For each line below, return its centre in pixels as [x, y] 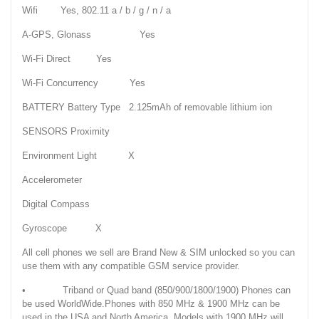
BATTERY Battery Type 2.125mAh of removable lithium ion [147, 108]
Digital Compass [77, 204]
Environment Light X [78, 156]
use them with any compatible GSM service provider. [131, 266]
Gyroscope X [62, 229]
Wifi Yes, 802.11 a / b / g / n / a [96, 11]
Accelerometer [52, 180]
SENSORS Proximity [77, 132]
